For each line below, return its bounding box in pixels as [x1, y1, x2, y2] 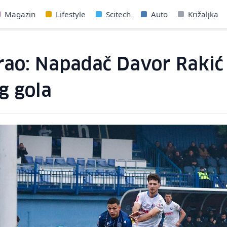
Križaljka [188, 9, 219, 19]
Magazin [5, 9, 36, 19]
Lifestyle [56, 9, 86, 19]
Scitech [106, 9, 131, 19]
